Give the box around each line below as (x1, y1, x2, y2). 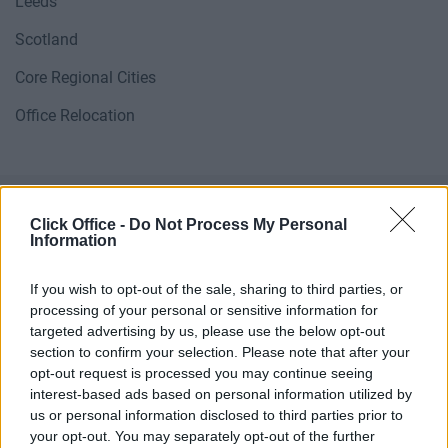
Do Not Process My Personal (129, 215, 347, 233)
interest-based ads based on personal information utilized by (30, 385, 412, 402)
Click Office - (30, 215, 129, 233)
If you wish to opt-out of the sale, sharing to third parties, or (30, 280, 403, 297)
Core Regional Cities (15, 68, 156, 87)
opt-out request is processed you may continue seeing (30, 364, 373, 381)
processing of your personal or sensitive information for (30, 301, 378, 318)
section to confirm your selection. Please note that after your (30, 343, 410, 360)
